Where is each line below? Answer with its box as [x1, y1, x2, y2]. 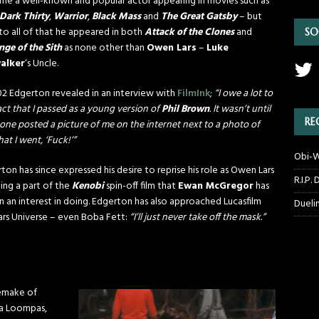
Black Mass [92, 9, 141, 25]
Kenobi [72, 178, 104, 194]
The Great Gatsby [161, 9, 237, 25]
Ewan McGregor [178, 178, 253, 194]
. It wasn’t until [209, 101, 271, 117]
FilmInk [177, 85, 210, 102]
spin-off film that [104, 178, 178, 194]
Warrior [53, 9, 88, 25]
